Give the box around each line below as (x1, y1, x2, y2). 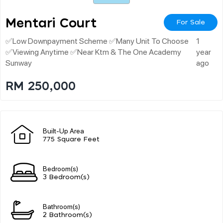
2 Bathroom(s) (43, 212, 92, 219)
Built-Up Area (43, 125, 84, 135)
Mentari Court (5, 16, 97, 30)
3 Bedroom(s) (43, 174, 90, 181)
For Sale (176, 18, 205, 26)
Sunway (5, 57, 32, 68)
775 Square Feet (43, 136, 100, 143)
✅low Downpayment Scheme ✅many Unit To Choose (5, 35, 189, 46)
